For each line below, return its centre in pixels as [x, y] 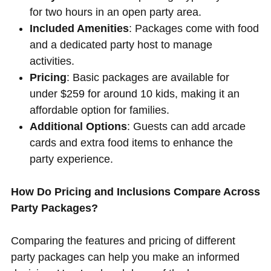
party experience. [72, 159]
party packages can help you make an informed [125, 257]
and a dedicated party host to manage [121, 44]
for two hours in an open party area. [116, 12]
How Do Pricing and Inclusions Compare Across [135, 191]
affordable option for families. [100, 110]
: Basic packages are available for [148, 77]
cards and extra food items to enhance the [132, 142]
